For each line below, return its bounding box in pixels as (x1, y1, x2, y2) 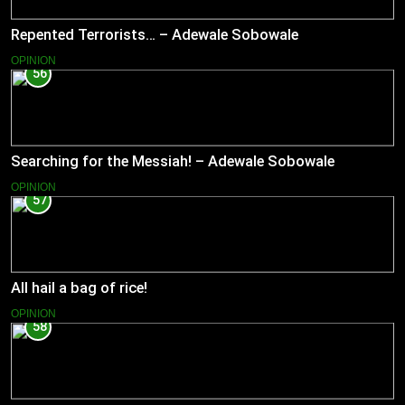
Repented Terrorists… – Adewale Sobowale (11, 26, 298, 44)
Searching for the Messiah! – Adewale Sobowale (11, 152, 334, 170)
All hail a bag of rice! (11, 278, 147, 297)
